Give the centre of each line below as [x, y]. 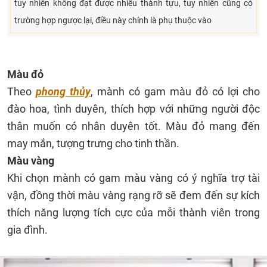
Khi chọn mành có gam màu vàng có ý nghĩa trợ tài [133, 178]
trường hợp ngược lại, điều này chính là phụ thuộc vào [113, 20]
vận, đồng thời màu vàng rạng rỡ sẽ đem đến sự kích [133, 195]
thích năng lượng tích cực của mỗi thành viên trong [133, 212]
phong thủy [63, 91]
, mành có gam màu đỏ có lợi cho [175, 91]
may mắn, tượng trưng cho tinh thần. [93, 143]
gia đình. [27, 230]
